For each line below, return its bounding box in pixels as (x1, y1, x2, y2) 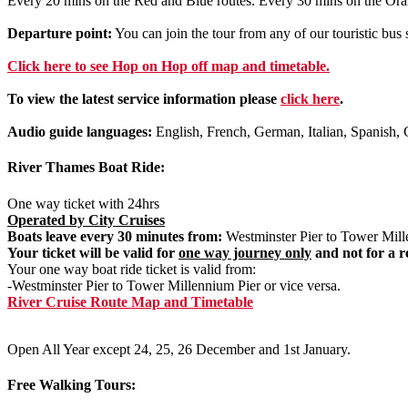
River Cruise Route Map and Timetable (7, 293, 253, 310)
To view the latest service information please (7, 91, 280, 107)
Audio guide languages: (7, 124, 152, 140)
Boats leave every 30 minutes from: (7, 228, 222, 244)
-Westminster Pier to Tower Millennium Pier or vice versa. (7, 277, 341, 293)
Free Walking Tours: (7, 376, 136, 393)
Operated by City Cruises (7, 211, 165, 228)
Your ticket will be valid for (7, 244, 178, 260)
